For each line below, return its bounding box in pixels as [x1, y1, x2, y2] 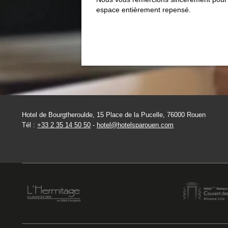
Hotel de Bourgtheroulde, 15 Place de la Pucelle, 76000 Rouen [22, 110, 206, 119]
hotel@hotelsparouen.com [97, 121, 174, 129]
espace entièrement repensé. [96, 5, 191, 14]
